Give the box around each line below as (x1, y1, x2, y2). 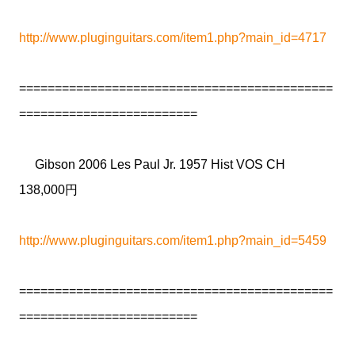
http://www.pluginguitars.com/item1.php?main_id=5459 (19, 234, 326, 247)
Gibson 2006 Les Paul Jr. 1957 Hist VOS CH (19, 158, 298, 171)
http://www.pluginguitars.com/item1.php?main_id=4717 (19, 31, 326, 44)
